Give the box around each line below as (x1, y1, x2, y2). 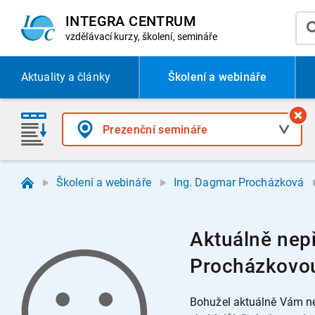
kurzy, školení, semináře (114, 31, 218, 42)
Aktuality (21, 70, 65, 84)
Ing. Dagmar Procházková (173, 176, 304, 189)
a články (65, 70, 110, 84)
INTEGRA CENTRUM (65, 13, 196, 30)
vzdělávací (65, 31, 115, 42)
